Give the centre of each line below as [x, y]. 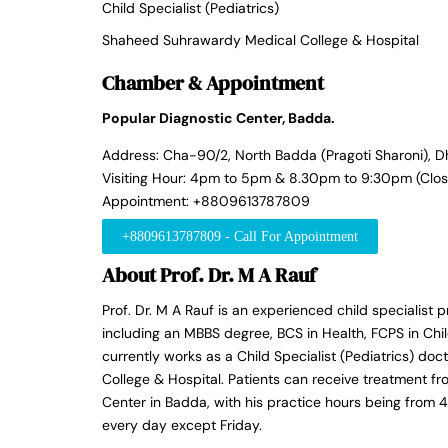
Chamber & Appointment [213, 83]
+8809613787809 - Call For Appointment [240, 237]
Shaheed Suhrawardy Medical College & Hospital [260, 40]
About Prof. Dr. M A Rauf [209, 275]
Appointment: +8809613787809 [206, 201]
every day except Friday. [182, 425]
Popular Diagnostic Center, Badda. [220, 118]
